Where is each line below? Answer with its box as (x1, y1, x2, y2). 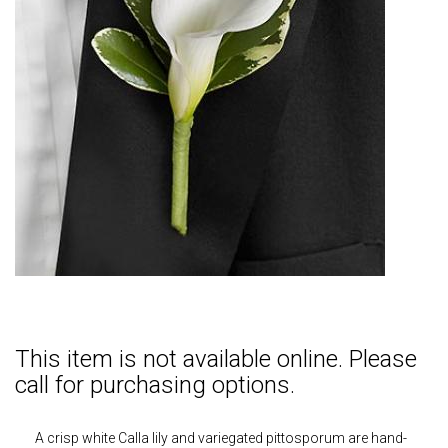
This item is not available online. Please (15, 345, 417, 373)
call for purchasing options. (15, 371, 295, 399)
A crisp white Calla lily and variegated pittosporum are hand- (35, 430, 407, 446)
